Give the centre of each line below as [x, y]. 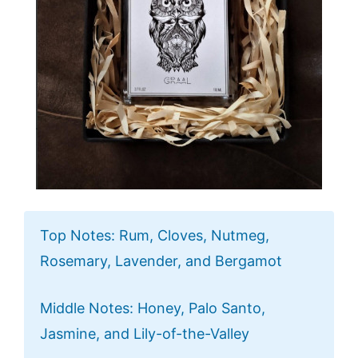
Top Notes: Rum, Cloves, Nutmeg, [155, 236]
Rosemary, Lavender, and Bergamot [161, 261]
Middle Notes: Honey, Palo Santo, [153, 308]
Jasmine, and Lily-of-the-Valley [145, 334]
